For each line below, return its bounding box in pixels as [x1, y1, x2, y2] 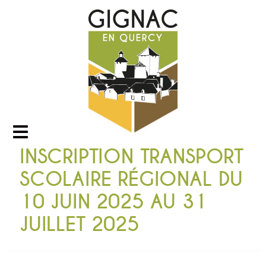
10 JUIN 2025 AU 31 [19, 189, 207, 214]
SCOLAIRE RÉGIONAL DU [19, 167, 243, 192]
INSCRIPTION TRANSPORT [19, 144, 243, 169]
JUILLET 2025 [19, 212, 140, 237]
